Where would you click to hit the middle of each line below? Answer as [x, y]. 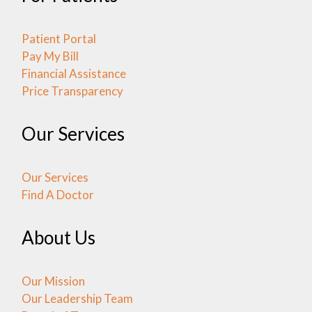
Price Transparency [72, 91]
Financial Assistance [73, 73]
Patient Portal [58, 38]
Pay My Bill [50, 56]
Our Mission [53, 281]
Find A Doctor [57, 194]
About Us [58, 237]
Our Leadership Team [77, 298]
